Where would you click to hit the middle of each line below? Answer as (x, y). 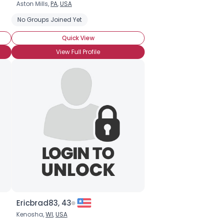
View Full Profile (78, 52)
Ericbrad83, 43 (44, 203)
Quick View (78, 38)
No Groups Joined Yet (50, 20)
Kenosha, (31, 214)
